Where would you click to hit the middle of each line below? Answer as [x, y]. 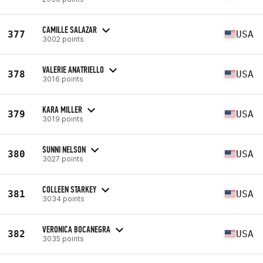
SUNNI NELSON [64, 149]
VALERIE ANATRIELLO [73, 69]
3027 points [63, 159]
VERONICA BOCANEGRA [76, 229]
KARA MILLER [62, 109]
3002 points [63, 39]
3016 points [63, 79]
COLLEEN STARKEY [69, 189]
